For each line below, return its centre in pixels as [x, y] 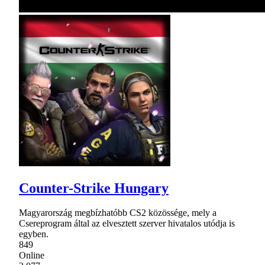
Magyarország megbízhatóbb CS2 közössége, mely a [118, 213]
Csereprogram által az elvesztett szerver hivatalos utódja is [127, 224]
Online [32, 256]
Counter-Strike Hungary [94, 188]
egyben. [34, 234]
